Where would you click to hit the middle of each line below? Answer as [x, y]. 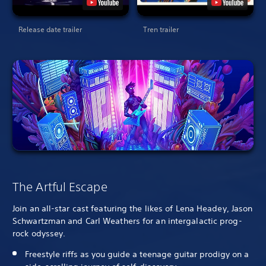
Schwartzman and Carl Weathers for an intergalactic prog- [127, 221]
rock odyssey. [39, 233]
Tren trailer [161, 29]
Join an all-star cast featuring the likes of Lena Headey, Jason [133, 208]
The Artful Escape [60, 186]
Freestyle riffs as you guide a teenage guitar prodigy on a [137, 254]
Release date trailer [50, 29]
